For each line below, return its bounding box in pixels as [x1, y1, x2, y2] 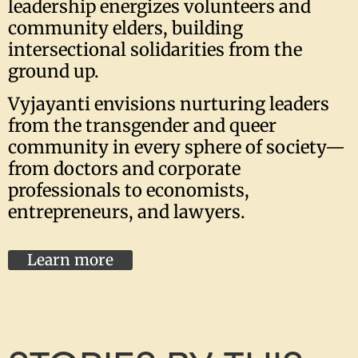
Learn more [27, 250, 113, 270]
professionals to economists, [8, 178, 249, 201]
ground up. [8, 59, 99, 82]
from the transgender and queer [8, 113, 276, 137]
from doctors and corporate [8, 157, 241, 180]
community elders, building [8, 16, 243, 39]
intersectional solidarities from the [8, 38, 302, 61]
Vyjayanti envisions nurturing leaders [8, 92, 329, 115]
